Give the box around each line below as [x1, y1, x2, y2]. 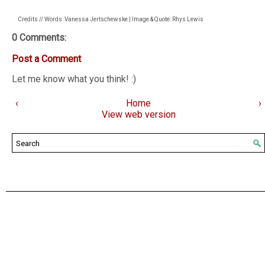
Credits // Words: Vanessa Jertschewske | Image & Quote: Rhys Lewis [18, 16, 203, 23]
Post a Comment [12, 53, 81, 65]
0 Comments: [12, 32, 66, 44]
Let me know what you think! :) [12, 73, 136, 85]
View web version [101, 109, 176, 121]
